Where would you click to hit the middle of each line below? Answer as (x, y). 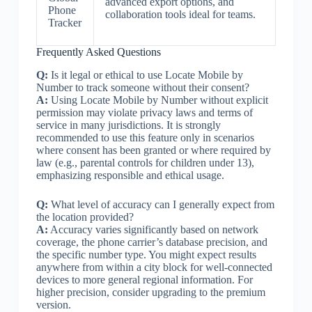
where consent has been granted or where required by (153, 150)
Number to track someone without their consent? (142, 87)
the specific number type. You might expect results (146, 254)
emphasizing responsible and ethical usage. (130, 175)
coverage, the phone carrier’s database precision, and (151, 242)
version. (53, 304)
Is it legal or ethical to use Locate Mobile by (145, 75)
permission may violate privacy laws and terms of (144, 112)
